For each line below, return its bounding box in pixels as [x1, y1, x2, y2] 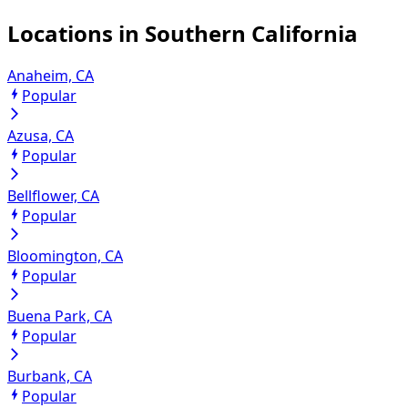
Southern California [145, 17, 358, 48]
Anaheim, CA [7, 66, 94, 87]
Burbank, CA [7, 366, 92, 387]
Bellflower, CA [7, 186, 99, 207]
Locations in [7, 17, 145, 48]
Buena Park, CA [7, 306, 112, 327]
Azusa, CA [7, 126, 74, 147]
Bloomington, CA [7, 246, 123, 267]
